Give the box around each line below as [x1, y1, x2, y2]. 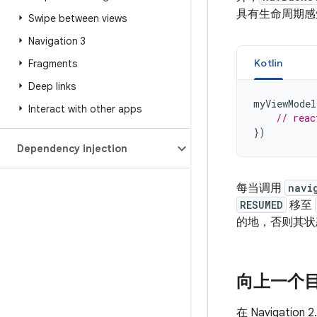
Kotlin [254, 57, 283, 69]
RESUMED [240, 198, 283, 212]
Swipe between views [28, 12, 127, 25]
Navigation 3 [28, 35, 86, 47]
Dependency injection [17, 142, 127, 155]
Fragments [28, 57, 77, 70]
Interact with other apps [28, 103, 142, 115]
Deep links [28, 80, 76, 93]
